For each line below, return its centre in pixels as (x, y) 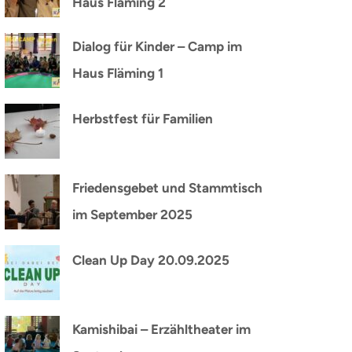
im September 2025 (133, 214)
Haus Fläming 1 (118, 73)
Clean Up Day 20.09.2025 (151, 260)
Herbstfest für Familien (143, 119)
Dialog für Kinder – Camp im (158, 46)
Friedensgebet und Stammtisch (168, 188)
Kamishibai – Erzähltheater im (162, 329)
